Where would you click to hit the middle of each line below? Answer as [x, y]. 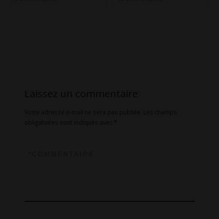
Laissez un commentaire [81, 93]
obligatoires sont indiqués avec [69, 122]
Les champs [160, 112]
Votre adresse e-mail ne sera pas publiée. [83, 112]
